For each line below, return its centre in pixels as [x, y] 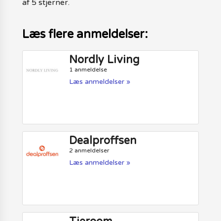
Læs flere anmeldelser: [85, 34]
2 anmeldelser [90, 151]
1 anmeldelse [88, 69]
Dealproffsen [103, 141]
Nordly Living [105, 59]
